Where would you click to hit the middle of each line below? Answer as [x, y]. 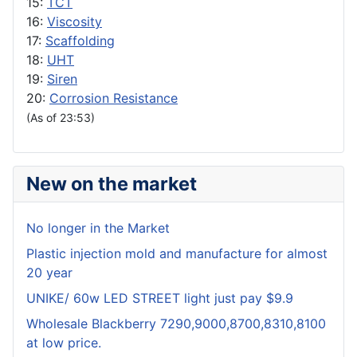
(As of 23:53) [61, 118]
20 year [49, 273]
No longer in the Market [98, 228]
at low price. [64, 343]
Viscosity [75, 22]
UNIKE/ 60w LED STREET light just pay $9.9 [160, 298]
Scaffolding [80, 41]
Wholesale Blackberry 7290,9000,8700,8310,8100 [176, 324]
